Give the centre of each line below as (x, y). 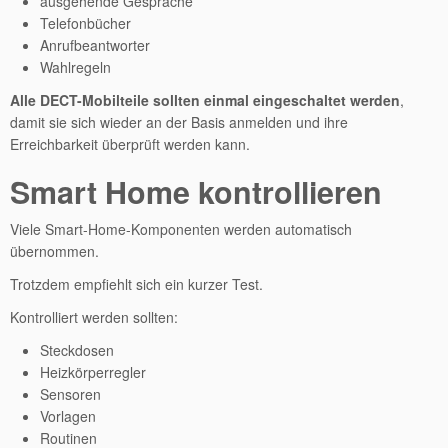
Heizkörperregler (93, 372)
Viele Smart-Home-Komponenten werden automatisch (181, 229)
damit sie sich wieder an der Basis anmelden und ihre (179, 122)
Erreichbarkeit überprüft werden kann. (130, 144)
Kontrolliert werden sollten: (94, 317)
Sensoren (70, 394)
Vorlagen (68, 416)
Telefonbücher (85, 23)
